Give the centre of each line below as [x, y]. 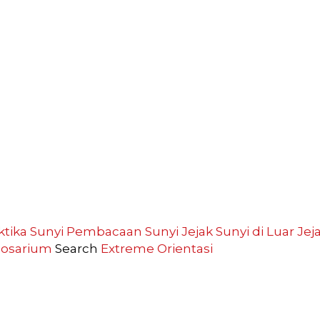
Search [76, 248]
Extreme [127, 248]
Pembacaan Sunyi [122, 231]
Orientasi [185, 248]
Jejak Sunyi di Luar [238, 231]
